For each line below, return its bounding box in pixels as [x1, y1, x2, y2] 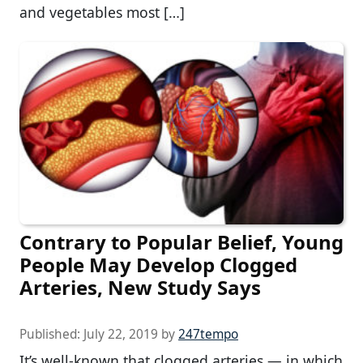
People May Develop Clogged [19, 251, 297, 278]
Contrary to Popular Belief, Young [19, 228, 344, 255]
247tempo [178, 326, 238, 343]
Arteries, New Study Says [19, 274, 261, 301]
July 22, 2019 [83, 326, 158, 343]
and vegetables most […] [19, 2, 185, 22]
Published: [19, 326, 83, 343]
